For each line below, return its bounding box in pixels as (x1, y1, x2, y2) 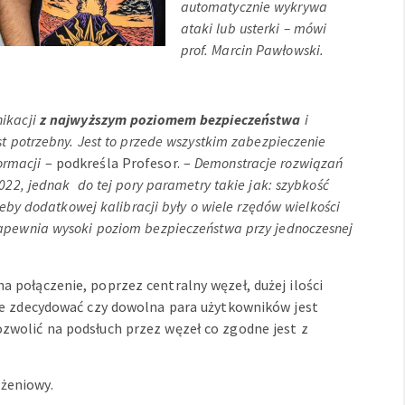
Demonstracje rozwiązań (194, 154, 344, 173)
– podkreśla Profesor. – (44, 154, 195, 173)
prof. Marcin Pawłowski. (180, 41, 325, 60)
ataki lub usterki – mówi (180, 19, 327, 38)
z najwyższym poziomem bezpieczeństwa (39, 110, 301, 129)
